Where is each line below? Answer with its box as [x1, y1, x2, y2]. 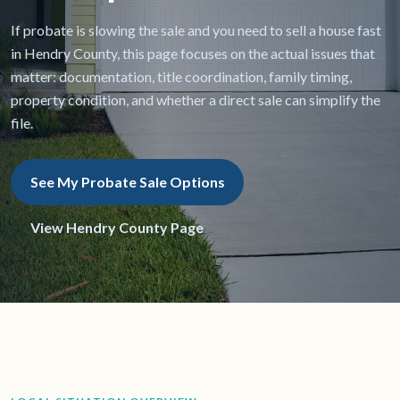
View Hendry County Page [29, 219, 204, 237]
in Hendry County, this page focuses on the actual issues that [11, 44, 375, 62]
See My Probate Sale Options [29, 172, 225, 190]
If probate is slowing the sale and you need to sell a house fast [11, 21, 381, 38]
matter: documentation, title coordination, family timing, [11, 67, 352, 85]
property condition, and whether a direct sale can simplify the [11, 90, 380, 108]
